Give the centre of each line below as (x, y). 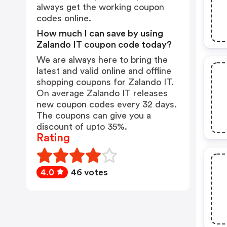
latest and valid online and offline (104, 71)
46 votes (89, 172)
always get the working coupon (100, 7)
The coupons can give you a (94, 116)
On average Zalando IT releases (102, 93)
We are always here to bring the (102, 60)
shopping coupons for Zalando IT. (105, 82)
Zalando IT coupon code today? (104, 45)
